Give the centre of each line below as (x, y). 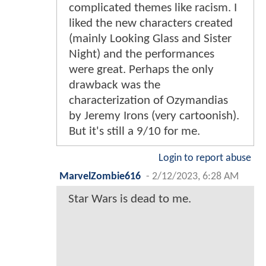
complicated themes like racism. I (153, 8)
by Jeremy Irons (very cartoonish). (154, 116)
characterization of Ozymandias (148, 100)
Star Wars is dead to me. (130, 199)
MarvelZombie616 (100, 176)
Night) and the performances (142, 54)
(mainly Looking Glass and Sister (150, 39)
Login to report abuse (205, 158)
